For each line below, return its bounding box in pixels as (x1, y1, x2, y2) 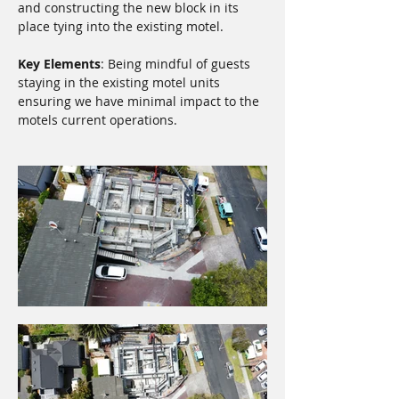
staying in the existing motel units (18, 74, 224, 91)
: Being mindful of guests (101, 55, 254, 72)
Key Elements (18, 55, 101, 72)
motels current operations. (18, 111, 177, 128)
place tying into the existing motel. (18, 18, 224, 35)
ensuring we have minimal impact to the (18, 93, 263, 110)
